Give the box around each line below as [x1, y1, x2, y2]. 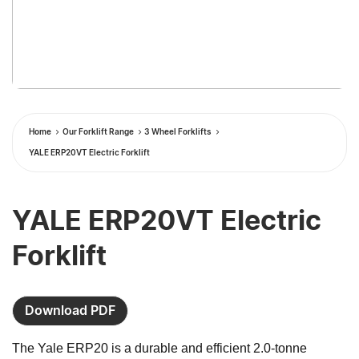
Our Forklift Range [62, 127, 134, 136]
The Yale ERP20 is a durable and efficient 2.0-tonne [12, 341, 307, 355]
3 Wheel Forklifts [144, 127, 212, 136]
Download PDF [25, 304, 115, 317]
